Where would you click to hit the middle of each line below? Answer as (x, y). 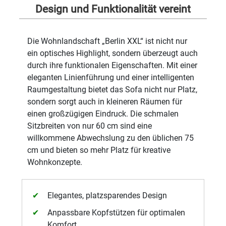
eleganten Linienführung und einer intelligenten (111, 77)
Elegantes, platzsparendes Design (107, 195)
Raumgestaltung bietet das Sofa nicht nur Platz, (112, 90)
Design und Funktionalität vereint (113, 9)
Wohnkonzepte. (55, 162)
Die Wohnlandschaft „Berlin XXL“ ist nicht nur (107, 41)
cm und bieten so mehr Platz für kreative (99, 150)
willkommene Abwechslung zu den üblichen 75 (111, 138)
